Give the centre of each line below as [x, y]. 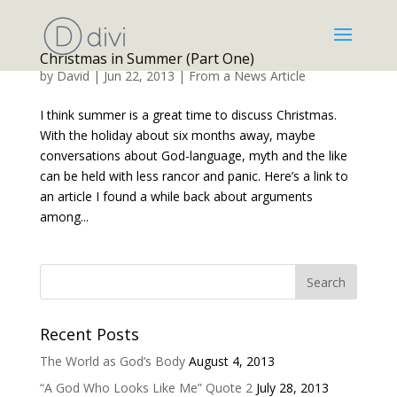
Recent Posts [89, 334]
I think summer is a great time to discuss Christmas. [188, 115]
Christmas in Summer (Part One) [147, 58]
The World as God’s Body [112, 361]
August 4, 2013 [231, 361]
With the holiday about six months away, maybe [177, 135]
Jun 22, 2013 [139, 76]
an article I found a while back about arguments [176, 196]
